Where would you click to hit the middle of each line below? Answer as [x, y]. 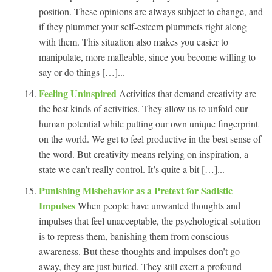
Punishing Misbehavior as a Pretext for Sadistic [136, 190]
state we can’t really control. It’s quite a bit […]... [132, 169]
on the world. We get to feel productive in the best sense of [150, 138]
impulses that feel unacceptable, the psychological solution [150, 220]
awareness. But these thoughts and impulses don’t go [139, 251]
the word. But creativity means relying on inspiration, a [144, 154]
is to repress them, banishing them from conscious [134, 236]
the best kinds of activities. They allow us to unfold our [143, 108]
